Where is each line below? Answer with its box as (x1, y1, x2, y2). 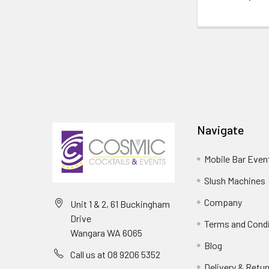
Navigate (197, 122, 245, 138)
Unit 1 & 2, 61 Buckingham (70, 198, 170, 210)
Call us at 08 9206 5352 (70, 249, 160, 261)
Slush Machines (204, 175, 266, 187)
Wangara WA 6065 (70, 227, 142, 239)
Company (204, 196, 243, 208)
